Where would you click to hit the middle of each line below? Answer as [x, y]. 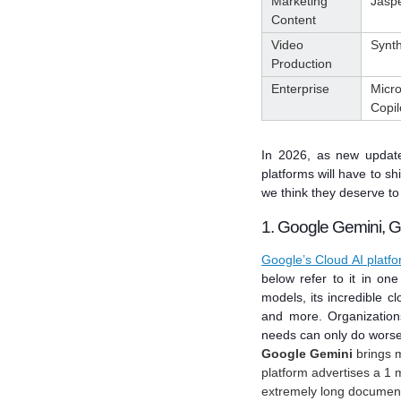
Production [302, 63]
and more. [294, 316]
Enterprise [300, 88]
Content [294, 19]
